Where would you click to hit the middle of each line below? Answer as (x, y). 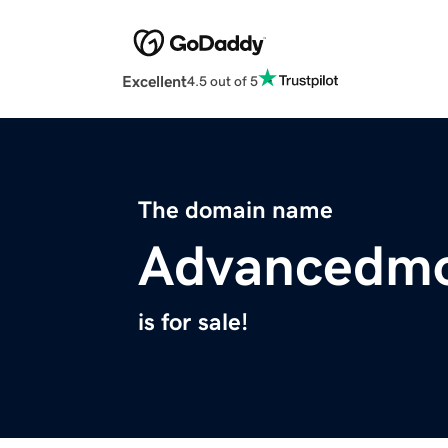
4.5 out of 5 (222, 80)
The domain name (235, 210)
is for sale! (193, 322)
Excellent (154, 81)
